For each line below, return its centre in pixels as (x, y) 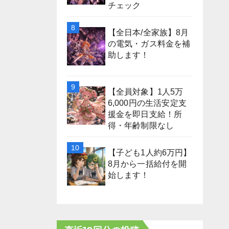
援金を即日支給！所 (145, 114)
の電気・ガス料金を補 (149, 43)
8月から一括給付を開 (147, 164)
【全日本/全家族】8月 (148, 32)
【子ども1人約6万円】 (150, 152)
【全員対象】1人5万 (145, 91)
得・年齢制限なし (141, 125)
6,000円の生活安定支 (147, 103)
